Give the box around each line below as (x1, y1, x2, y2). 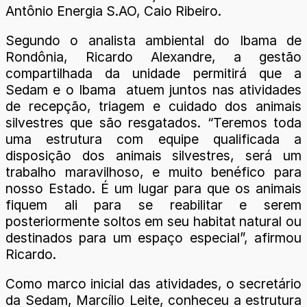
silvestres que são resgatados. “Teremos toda (5, 114, 302, 131)
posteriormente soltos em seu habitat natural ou (5, 212, 302, 230)
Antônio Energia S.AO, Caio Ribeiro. (5, 2, 221, 19)
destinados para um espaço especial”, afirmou (5, 229, 302, 246)
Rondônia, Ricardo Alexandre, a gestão (5, 48, 302, 65)
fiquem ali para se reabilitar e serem (5, 196, 302, 213)
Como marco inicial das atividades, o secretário (5, 275, 302, 292)
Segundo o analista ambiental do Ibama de (5, 32, 302, 49)
